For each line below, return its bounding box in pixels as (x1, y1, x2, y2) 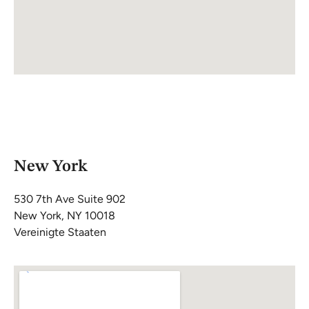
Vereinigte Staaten (14, 226, 106, 239)
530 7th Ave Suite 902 (14, 192, 126, 206)
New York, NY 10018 (14, 209, 115, 222)
